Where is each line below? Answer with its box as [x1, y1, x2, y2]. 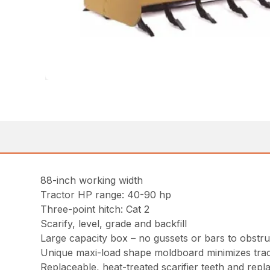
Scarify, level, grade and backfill [40, 217, 187, 230]
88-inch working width [40, 174, 143, 186]
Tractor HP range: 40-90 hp [40, 188, 172, 201]
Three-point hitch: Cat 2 [40, 202, 150, 215]
